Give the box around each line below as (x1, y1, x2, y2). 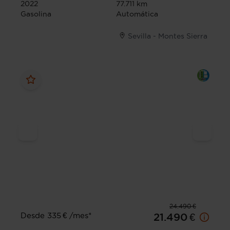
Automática (116, 10, 158, 18)
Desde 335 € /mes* (21, 211, 91, 220)
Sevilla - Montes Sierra (128, 32, 207, 41)
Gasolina (21, 10, 51, 18)
